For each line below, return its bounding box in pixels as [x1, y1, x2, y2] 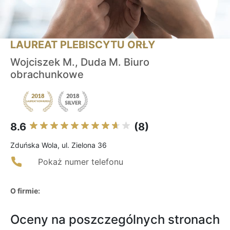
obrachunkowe [10, 68, 84, 81]
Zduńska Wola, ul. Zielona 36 [10, 141, 107, 150]
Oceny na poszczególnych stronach [10, 212, 220, 227]
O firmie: [10, 186, 40, 196]
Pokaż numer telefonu [38, 157, 123, 167]
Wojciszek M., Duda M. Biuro [10, 56, 149, 69]
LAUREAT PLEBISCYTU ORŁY [10, 39, 155, 51]
